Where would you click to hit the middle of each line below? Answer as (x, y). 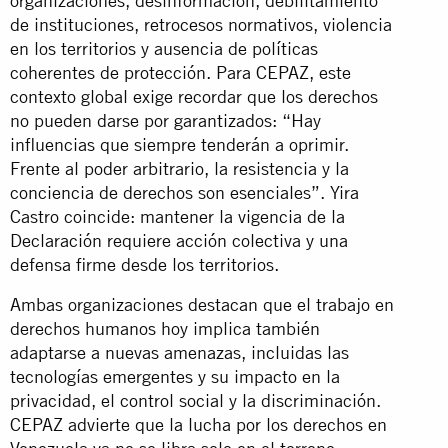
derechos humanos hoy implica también (165, 328)
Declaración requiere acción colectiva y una (179, 240)
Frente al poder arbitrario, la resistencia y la (179, 168)
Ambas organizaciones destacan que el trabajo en (202, 304)
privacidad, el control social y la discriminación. (195, 400)
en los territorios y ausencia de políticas (164, 48)
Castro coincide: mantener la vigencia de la (177, 216)
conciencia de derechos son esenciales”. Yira (184, 192)
